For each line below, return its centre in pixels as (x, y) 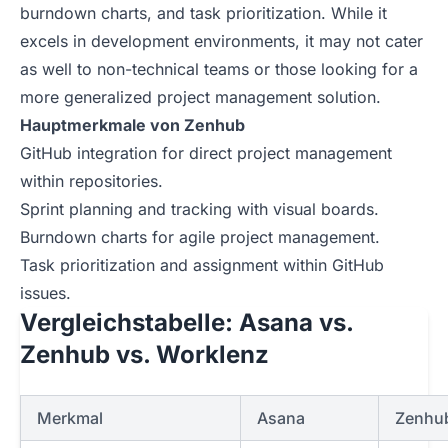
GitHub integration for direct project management (206, 153)
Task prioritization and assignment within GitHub (202, 265)
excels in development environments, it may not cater (221, 41)
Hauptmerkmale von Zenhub (132, 125)
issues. (45, 293)
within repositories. (91, 181)
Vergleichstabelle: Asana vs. (186, 323)
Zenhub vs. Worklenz (144, 355)
